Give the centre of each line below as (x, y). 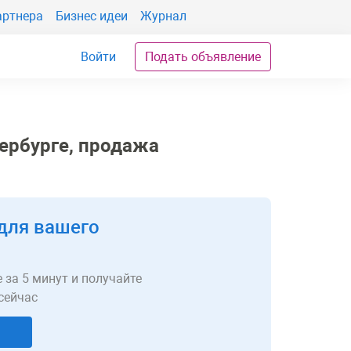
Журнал (163, 16)
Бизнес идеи (92, 16)
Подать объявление (203, 56)
